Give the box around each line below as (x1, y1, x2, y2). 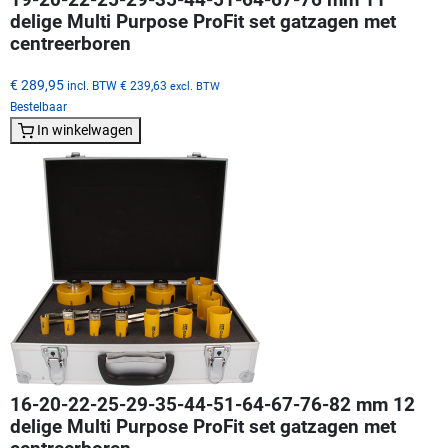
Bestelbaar (10, 99, 67, 114)
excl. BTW (170, 79, 220, 93)
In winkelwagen (37, 121, 133, 138)
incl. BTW (67, 77, 117, 93)
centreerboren (10, 32, 131, 55)
